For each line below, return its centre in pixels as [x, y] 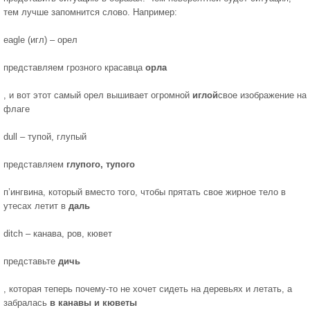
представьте [31, 261]
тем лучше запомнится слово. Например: [90, 12]
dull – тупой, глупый [45, 137]
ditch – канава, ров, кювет [58, 234]
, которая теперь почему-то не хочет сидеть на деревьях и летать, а [148, 289]
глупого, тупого [101, 164]
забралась [27, 303]
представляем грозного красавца [74, 67]
